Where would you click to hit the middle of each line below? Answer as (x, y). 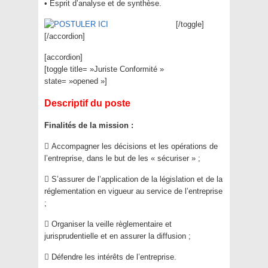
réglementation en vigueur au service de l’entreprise (133, 191)
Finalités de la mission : (89, 125)
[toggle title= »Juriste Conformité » (104, 69)
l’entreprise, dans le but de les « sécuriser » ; (122, 158)
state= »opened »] (76, 81)
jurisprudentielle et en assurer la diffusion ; (118, 236)
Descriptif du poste (87, 103)
